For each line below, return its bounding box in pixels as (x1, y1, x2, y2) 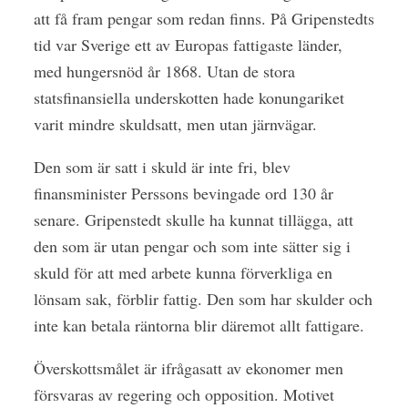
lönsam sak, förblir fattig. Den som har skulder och (33, 287, 372, 310)
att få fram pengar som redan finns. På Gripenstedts (33, 6, 374, 29)
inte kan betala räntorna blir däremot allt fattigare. (33, 313, 364, 336)
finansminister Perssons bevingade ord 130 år (33, 181, 333, 204)
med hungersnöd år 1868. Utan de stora (33, 59, 295, 82)
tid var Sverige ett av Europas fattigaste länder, (33, 33, 342, 56)
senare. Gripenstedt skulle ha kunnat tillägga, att (33, 208, 353, 230)
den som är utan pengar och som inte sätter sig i (33, 234, 351, 257)
